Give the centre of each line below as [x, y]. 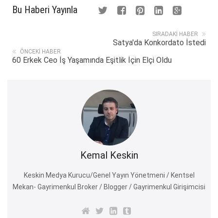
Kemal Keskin [109, 155]
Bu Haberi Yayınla [45, 9]
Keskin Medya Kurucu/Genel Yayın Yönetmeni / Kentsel [109, 175]
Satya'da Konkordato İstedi [159, 42]
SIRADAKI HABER [175, 34]
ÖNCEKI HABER [40, 51]
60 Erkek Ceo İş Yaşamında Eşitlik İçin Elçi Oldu [92, 60]
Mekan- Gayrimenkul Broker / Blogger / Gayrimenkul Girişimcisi [109, 187]
